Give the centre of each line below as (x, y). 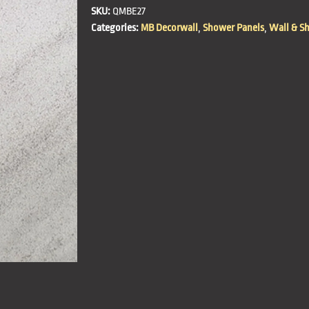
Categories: (115, 28)
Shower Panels (233, 28)
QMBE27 (129, 12)
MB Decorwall (169, 28)
